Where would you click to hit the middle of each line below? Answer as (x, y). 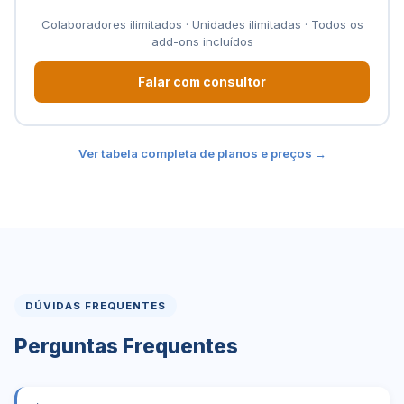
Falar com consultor (202, 82)
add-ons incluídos (202, 41)
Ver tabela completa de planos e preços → (202, 153)
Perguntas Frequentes (126, 346)
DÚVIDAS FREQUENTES (96, 306)
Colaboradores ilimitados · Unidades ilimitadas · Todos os (202, 24)
